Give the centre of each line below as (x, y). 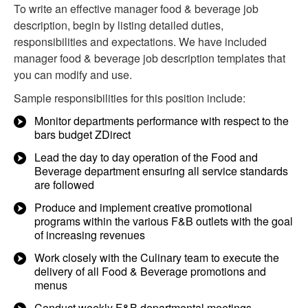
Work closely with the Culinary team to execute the (157, 257)
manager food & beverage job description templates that (150, 58)
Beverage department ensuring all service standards (161, 171)
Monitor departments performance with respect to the (162, 121)
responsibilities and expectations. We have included (140, 42)
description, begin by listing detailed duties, (119, 25)
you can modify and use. (73, 75)
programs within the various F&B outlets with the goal (164, 221)
